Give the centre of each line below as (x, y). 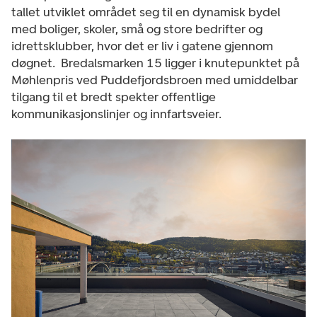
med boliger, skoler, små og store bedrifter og (137, 29)
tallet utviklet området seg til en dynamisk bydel (146, 12)
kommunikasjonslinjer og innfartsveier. (116, 114)
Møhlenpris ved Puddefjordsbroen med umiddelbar (155, 80)
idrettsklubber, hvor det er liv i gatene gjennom (142, 46)
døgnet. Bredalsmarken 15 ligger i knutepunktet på (155, 63)
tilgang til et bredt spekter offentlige (114, 97)
